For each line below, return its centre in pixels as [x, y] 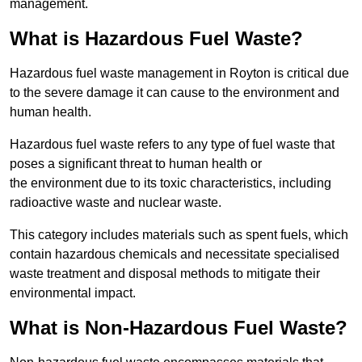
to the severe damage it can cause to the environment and [175, 93]
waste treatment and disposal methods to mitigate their [165, 274]
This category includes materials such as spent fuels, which [179, 235]
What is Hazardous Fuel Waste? [156, 39]
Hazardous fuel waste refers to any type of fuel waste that [172, 145]
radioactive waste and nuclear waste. [116, 203]
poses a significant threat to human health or [136, 164]
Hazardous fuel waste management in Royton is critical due [179, 74]
